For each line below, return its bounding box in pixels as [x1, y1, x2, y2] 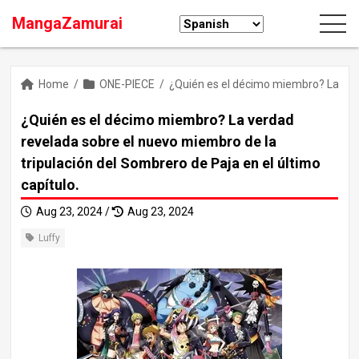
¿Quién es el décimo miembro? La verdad [21, 111, 294, 128]
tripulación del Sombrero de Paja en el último [21, 155, 321, 171]
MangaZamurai [12, 14, 123, 33]
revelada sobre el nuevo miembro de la [21, 133, 276, 150]
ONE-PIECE [99, 78, 155, 91]
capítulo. [21, 176, 79, 193]
